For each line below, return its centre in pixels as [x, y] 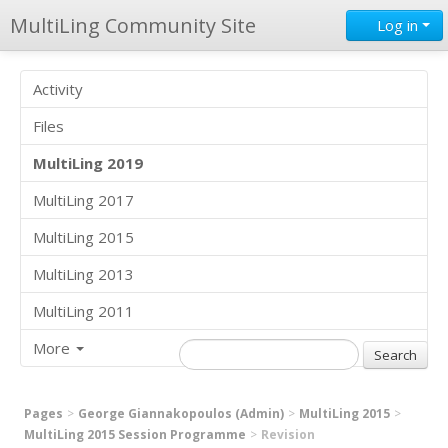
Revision [288, 434]
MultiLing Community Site [133, 25]
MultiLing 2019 [88, 163]
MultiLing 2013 [83, 274]
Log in [397, 25]
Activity [58, 89]
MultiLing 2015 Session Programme [135, 434]
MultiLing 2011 [83, 311]
